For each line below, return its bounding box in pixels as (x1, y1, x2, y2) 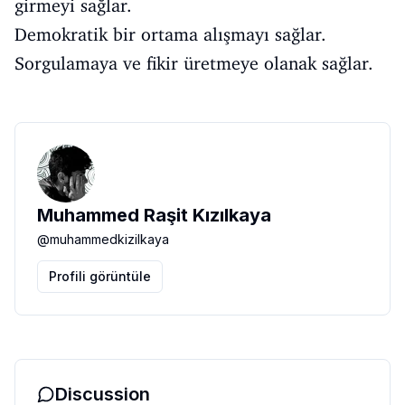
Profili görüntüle (49, 268, 151, 285)
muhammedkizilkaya (50, 231, 169, 248)
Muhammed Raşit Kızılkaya (37, 204, 271, 227)
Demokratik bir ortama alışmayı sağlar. (14, 24, 326, 46)
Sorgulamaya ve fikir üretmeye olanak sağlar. (14, 52, 373, 75)
